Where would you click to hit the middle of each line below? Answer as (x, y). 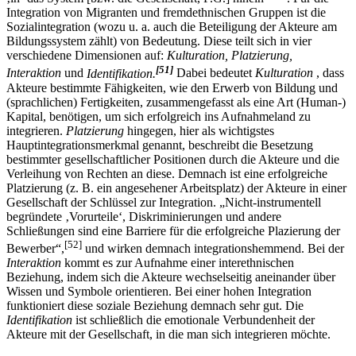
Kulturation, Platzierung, (230, 70)
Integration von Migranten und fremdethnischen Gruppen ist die (166, 27)
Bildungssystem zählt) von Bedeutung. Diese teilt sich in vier (159, 56)
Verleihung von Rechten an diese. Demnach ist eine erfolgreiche (167, 188)
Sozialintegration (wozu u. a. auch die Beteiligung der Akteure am (172, 41)
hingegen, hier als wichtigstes (199, 145)
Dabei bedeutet (214, 87)
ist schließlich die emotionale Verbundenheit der (193, 335)
